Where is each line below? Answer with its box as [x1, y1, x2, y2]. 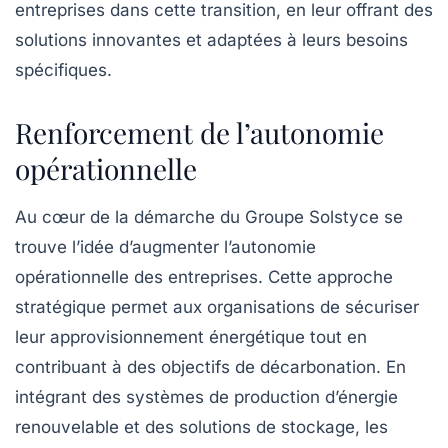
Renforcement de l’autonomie [15, 114, 384, 152]
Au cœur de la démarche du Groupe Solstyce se [15, 207, 403, 228]
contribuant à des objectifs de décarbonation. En [15, 357, 406, 378]
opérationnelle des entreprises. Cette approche [15, 267, 393, 288]
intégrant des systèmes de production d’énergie [15, 387, 398, 408]
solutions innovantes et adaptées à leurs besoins [15, 30, 408, 51]
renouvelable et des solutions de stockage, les [15, 417, 388, 438]
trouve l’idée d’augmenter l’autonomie [15, 237, 316, 258]
